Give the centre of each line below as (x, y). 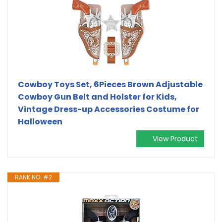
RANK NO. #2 (33, 177)
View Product (175, 139)
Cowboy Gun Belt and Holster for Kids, (97, 97)
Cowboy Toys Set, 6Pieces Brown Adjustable (110, 84)
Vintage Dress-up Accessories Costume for (109, 109)
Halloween (40, 121)
